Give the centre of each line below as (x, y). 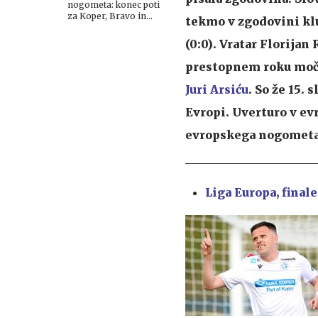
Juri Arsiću (217, 89)
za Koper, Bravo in (107, 16)
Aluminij (85, 27)
